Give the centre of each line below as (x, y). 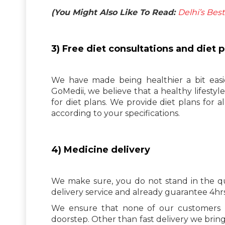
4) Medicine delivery (101, 149)
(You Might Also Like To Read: (115, 12)
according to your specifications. (116, 113)
